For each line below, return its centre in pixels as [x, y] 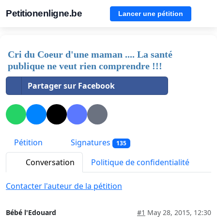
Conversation [49, 163]
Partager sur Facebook [71, 86]
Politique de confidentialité [140, 163]
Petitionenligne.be [44, 13]
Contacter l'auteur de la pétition [64, 186]
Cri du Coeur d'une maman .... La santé [90, 54]
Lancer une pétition [151, 13]
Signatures [91, 143]
